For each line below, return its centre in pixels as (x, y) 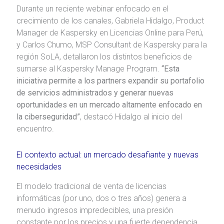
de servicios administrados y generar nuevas (95, 92)
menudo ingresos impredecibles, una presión (94, 210)
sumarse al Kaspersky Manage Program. (88, 68)
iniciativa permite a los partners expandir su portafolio (110, 80)
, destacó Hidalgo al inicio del (131, 116)
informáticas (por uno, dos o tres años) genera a (101, 198)
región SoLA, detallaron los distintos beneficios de (104, 56)
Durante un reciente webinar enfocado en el (92, 8)
